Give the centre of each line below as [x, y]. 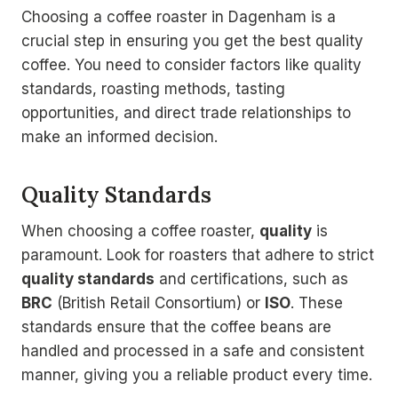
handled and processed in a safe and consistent [193, 351]
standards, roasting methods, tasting [153, 89]
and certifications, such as [251, 279]
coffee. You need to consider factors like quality [191, 65]
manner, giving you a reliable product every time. [197, 375]
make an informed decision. [119, 137]
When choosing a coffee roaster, [140, 231]
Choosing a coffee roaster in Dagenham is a [179, 17]
